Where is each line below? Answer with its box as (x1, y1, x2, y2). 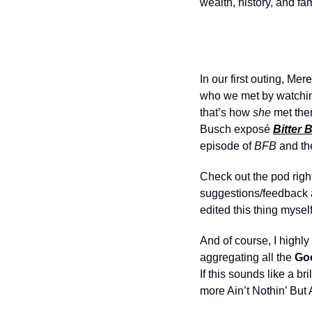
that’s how (200, 107, 253, 118)
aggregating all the (200, 251, 295, 263)
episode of (200, 140, 254, 152)
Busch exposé (200, 123, 273, 135)
